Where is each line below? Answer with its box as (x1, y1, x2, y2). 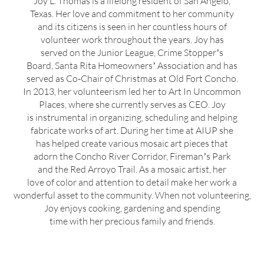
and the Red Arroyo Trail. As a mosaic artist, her (38, 163, 226, 175)
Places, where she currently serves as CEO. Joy (38, 98, 226, 110)
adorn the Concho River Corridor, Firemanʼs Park (33, 150, 231, 162)
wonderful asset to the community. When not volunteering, (13, 189, 251, 201)
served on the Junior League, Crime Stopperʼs (41, 47, 223, 58)
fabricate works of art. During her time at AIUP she (31, 124, 233, 136)
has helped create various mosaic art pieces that (36, 137, 228, 149)
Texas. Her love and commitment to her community (30, 8, 234, 19)
